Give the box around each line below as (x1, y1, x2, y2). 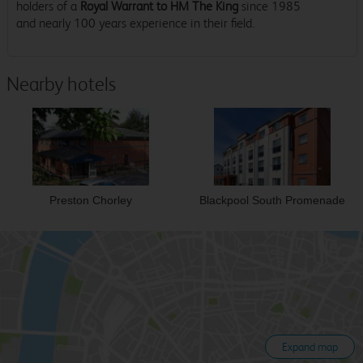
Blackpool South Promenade (199, 194, 345, 207)
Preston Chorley (49, 194, 133, 207)
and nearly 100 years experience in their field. (16, 15, 254, 32)
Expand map (282, 340, 338, 354)
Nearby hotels (6, 73, 116, 96)
